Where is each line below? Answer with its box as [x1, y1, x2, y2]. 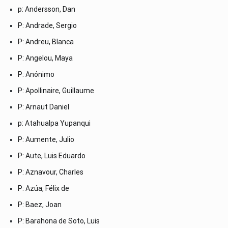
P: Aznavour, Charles [18, 167, 83, 176]
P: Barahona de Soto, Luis [18, 216, 100, 225]
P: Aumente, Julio [18, 135, 74, 144]
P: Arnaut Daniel [18, 102, 69, 111]
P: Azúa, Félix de [18, 184, 69, 192]
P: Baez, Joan [18, 200, 62, 209]
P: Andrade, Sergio [18, 21, 77, 30]
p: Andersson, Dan [18, 5, 75, 13]
